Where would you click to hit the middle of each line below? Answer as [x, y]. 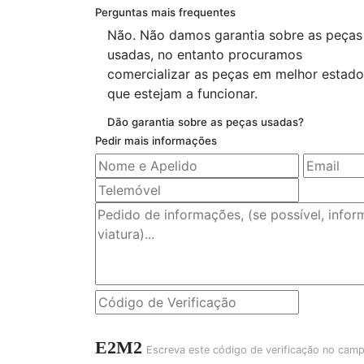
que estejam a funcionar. [182, 94]
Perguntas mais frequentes [165, 13]
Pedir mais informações [156, 141]
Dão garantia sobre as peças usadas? [206, 122]
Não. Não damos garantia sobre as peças [235, 35]
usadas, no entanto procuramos [205, 55]
